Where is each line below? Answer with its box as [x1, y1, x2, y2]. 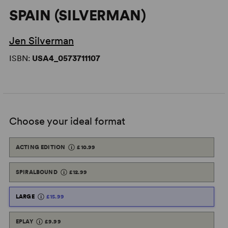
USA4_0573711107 [32, 53, 100, 63]
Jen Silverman [9, 35, 74, 47]
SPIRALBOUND [15, 168, 58, 176]
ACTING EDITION [15, 144, 66, 151]
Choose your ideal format [9, 115, 125, 127]
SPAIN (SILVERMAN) [9, 7, 146, 24]
